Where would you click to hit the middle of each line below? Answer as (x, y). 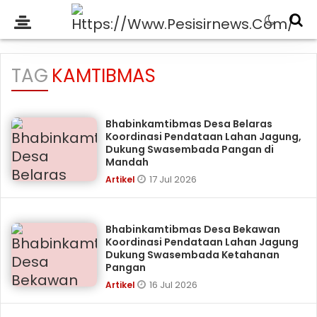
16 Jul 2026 (174, 285)
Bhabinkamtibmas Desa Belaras (189, 124)
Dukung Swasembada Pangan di (190, 149)
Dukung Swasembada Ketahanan (193, 255)
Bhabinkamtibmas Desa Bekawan (193, 229)
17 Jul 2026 (173, 179)
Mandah (127, 162)
